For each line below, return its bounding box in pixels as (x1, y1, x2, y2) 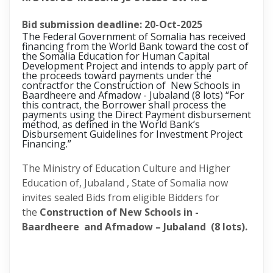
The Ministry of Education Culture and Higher (22, 161, 230, 175)
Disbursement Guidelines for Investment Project (22, 127, 243, 141)
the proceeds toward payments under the (22, 69, 211, 82)
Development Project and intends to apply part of (22, 59, 248, 73)
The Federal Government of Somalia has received (22, 30, 246, 43)
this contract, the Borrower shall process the (22, 98, 226, 112)
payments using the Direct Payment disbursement (22, 108, 251, 121)
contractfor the (22, 79, 94, 92)
